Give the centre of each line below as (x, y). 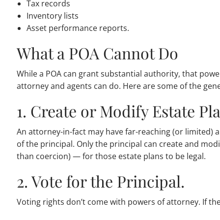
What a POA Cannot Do (98, 53)
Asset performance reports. (78, 28)
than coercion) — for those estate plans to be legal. (111, 156)
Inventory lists (53, 16)
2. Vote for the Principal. (101, 181)
